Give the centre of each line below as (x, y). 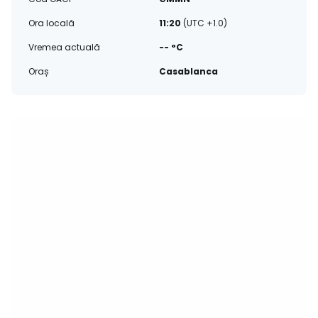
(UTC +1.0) (205, 23)
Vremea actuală (64, 47)
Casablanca (188, 71)
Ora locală (51, 23)
